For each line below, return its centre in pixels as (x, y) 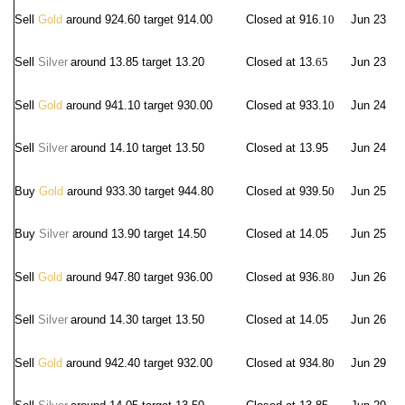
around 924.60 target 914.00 (137, 19)
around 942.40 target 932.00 (137, 363)
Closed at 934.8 (287, 363)
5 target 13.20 (168, 62)
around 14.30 (104, 320)
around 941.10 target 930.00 (137, 105)
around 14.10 (104, 148)
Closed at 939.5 (287, 191)
